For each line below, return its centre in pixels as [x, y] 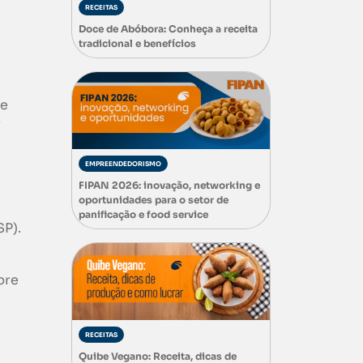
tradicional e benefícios [137, 43]
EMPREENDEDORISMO [123, 164]
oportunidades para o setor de [154, 200]
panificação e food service [143, 215]
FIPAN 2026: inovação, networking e [169, 186]
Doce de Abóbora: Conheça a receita [168, 28]
